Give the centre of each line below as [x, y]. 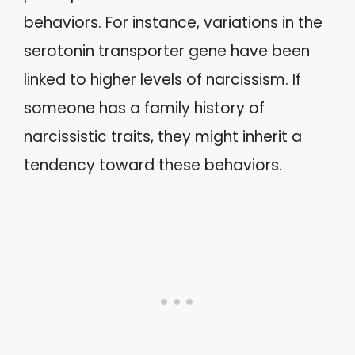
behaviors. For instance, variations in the [173, 23]
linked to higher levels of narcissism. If [162, 80]
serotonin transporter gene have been [167, 51]
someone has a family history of [144, 108]
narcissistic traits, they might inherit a [163, 137]
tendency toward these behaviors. [153, 165]
